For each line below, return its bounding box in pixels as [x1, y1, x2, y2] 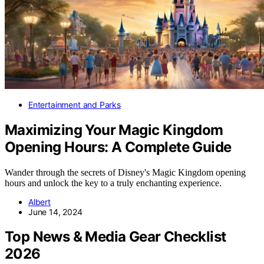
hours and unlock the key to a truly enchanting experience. [5, 177, 222, 188]
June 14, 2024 [28, 206, 82, 217]
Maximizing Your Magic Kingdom [5, 121, 223, 138]
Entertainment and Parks [28, 99, 121, 110]
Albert [28, 196, 51, 207]
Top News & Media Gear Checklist [5, 228, 226, 246]
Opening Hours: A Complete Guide [5, 138, 232, 156]
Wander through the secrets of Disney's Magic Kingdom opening [5, 167, 246, 177]
